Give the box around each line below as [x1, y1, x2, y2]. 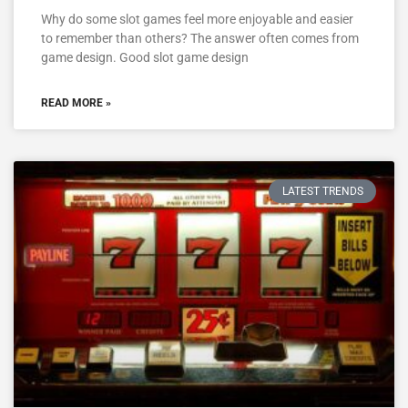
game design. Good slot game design [41, 50, 249, 66]
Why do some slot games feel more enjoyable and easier [41, 12, 353, 27]
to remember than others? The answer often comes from [41, 31, 359, 46]
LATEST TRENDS [281, 185, 363, 199]
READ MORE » [41, 97, 111, 110]
